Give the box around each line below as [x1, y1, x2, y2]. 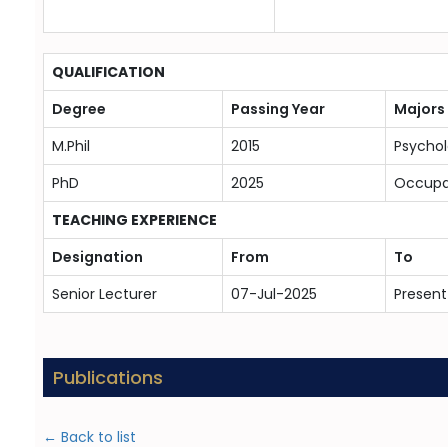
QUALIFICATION [51, 62, 165, 82]
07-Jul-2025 [230, 284, 317, 304]
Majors [393, 99, 445, 119]
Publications [52, 365, 163, 390]
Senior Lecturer [51, 284, 157, 304]
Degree [51, 99, 106, 119]
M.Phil [51, 136, 90, 156]
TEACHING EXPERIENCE [51, 210, 217, 230]
